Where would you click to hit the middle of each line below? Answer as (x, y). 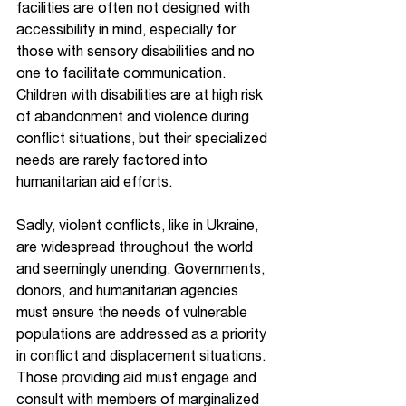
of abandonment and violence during (135, 116)
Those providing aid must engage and (138, 377)
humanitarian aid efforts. (94, 181)
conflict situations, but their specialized (144, 138)
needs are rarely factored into (114, 159)
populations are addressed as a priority (143, 333)
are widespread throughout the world (136, 246)
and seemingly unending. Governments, (142, 268)
